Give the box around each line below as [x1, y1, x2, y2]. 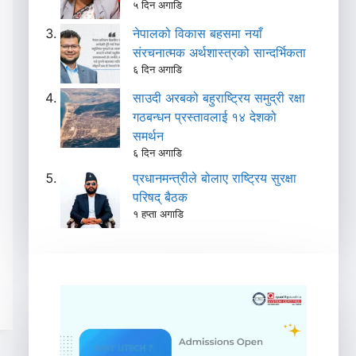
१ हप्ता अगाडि [133, 207, 184, 221]
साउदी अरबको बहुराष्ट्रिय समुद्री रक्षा [133, 90, 306, 106]
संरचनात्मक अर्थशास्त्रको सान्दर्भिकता [133, 44, 307, 61]
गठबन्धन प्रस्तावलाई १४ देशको [133, 109, 277, 126]
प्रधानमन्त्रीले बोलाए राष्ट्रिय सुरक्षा [133, 170, 297, 187]
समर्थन [133, 128, 164, 145]
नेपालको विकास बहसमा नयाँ [133, 25, 263, 42]
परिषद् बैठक [133, 189, 188, 206]
